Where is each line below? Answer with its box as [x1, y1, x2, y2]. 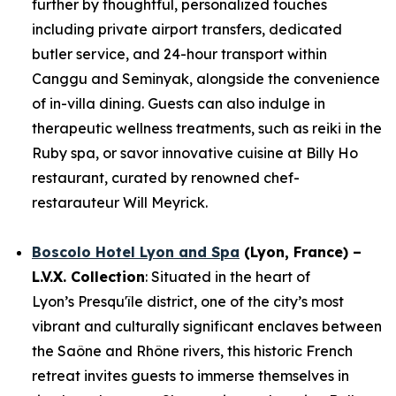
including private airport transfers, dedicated [32, 20, 342, 38]
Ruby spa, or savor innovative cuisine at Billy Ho [32, 144, 358, 162]
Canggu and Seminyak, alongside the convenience [32, 70, 380, 88]
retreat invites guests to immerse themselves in [32, 367, 349, 385]
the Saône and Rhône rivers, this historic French [32, 342, 353, 360]
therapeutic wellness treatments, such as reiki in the [32, 119, 382, 137]
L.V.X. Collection [32, 268, 145, 286]
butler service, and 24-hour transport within [32, 45, 327, 63]
